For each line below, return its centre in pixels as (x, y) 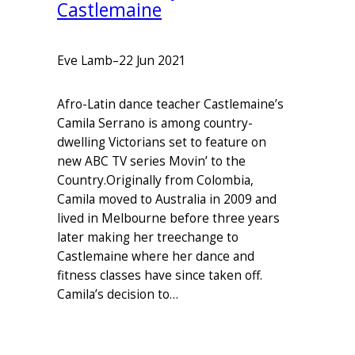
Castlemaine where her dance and (156, 256)
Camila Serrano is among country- (155, 123)
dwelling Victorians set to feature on (162, 142)
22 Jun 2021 (153, 60)
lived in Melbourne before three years (168, 218)
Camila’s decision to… (118, 294)
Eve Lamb (85, 60)
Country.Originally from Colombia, (155, 180)
